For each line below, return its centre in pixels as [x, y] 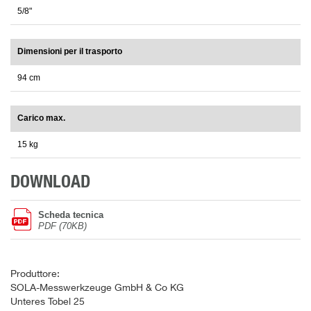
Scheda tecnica [71, 215]
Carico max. [41, 118]
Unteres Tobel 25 [48, 302]
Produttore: [35, 275]
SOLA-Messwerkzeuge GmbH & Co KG [97, 288]
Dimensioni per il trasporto [70, 52]
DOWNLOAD [50, 183]
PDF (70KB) [62, 226]
